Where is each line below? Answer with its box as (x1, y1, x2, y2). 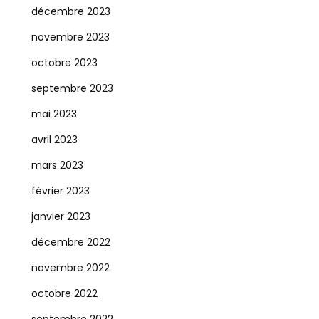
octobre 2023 (31, 56, 98, 70)
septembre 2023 (31, 81, 113, 95)
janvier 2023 (31, 209, 90, 224)
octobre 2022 (31, 286, 98, 300)
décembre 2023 (31, 4, 110, 19)
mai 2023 (31, 107, 77, 121)
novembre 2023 (31, 30, 110, 44)
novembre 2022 (31, 261, 110, 275)
